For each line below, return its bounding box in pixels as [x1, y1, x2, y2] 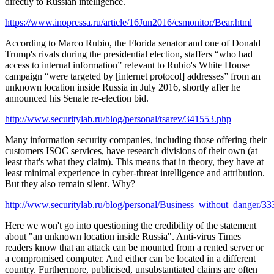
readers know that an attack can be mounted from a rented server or [5, 242, 264, 253]
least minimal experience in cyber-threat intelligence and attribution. [5, 167, 265, 178]
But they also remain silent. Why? [5, 178, 135, 189]
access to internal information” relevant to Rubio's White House [5, 59, 250, 70]
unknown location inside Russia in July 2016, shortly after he [5, 81, 240, 92]
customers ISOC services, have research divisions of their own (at [5, 145, 257, 156]
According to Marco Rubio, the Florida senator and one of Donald [5, 37, 261, 48]
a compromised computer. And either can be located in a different [5, 253, 256, 264]
